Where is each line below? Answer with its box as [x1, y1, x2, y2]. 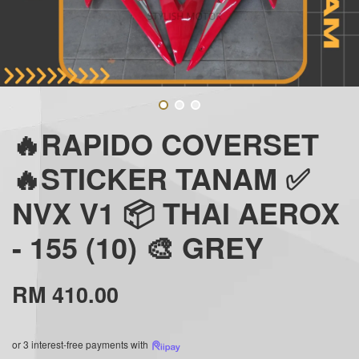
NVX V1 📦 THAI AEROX [12, 191, 340, 233]
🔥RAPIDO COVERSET [12, 122, 319, 164]
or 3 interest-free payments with [12, 337, 151, 351]
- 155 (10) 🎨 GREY [12, 225, 264, 268]
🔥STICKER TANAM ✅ [12, 156, 309, 199]
